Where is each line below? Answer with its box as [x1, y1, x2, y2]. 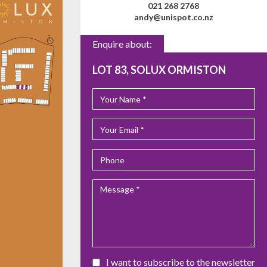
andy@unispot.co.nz [133, 12, 213, 23]
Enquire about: [92, 38, 152, 50]
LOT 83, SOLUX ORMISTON [92, 63, 226, 77]
